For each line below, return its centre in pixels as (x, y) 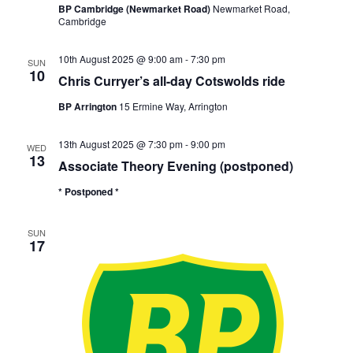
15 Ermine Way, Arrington (173, 106)
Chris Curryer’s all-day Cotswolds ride (171, 81)
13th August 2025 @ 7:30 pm (120, 144)
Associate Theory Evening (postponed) (175, 166)
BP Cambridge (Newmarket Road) (135, 9)
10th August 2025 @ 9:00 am (120, 59)
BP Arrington (88, 106)
